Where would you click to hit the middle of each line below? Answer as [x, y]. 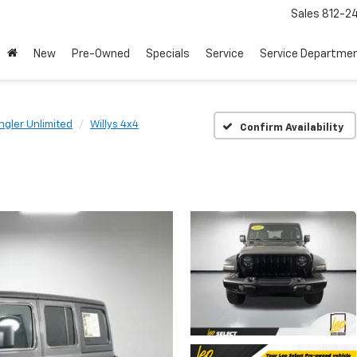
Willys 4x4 [114, 125]
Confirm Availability [292, 127]
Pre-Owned [101, 55]
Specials [168, 55]
